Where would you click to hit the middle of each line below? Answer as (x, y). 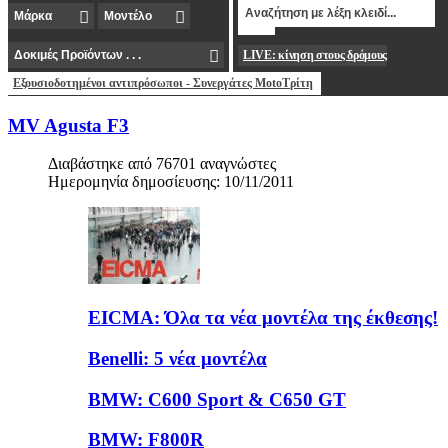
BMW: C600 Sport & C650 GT (217, 399)
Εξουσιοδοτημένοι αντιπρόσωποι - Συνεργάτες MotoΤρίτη (163, 83)
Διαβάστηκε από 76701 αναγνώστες (162, 164)
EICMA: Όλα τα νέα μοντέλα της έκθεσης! (263, 318)
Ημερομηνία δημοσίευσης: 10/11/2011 (171, 182)
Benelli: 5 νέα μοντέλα (177, 358)
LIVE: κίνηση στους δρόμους (315, 55)
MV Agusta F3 (68, 125)
